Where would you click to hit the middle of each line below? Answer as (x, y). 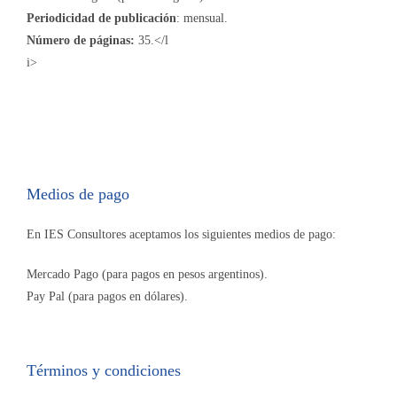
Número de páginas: (81, 41)
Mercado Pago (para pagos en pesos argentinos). (147, 275)
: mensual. (202, 19)
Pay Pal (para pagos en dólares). (107, 297)
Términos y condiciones (104, 371)
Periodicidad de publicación (101, 19)
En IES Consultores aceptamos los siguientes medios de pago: (181, 235)
